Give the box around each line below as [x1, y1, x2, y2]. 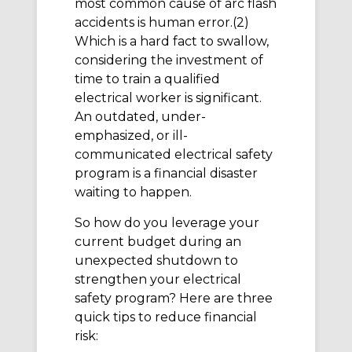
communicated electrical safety [75, 147, 273, 163]
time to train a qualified [75, 71, 220, 87]
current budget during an [75, 233, 241, 249]
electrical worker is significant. [75, 90, 262, 106]
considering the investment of [75, 53, 263, 68]
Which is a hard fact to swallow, [75, 34, 269, 49]
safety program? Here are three [75, 290, 273, 306]
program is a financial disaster [75, 166, 258, 181]
